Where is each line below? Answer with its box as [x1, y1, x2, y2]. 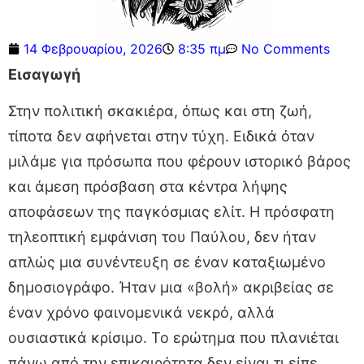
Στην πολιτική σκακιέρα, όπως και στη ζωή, [8, 102, 312, 119]
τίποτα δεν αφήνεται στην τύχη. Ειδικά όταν [8, 127, 314, 145]
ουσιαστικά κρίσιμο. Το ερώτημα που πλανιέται [8, 328, 339, 346]
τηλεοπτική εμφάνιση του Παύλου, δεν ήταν [8, 227, 316, 245]
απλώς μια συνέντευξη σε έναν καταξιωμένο [8, 253, 326, 271]
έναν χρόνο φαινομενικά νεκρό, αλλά [8, 303, 275, 321]
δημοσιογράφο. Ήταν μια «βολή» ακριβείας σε [8, 278, 334, 296]
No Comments [241, 40, 330, 57]
